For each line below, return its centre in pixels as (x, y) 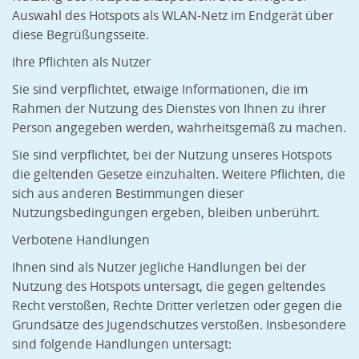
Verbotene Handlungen (81, 240)
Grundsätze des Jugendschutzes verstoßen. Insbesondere (179, 325)
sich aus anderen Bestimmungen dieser (128, 194)
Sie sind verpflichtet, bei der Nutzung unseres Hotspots (172, 155)
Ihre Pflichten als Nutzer (81, 63)
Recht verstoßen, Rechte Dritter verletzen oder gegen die (177, 306)
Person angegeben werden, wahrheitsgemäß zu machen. (179, 128)
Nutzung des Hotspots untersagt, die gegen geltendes (169, 287)
